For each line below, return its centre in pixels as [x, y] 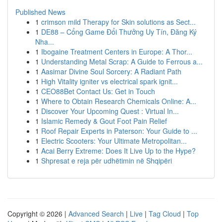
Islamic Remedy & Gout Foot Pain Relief [104, 121]
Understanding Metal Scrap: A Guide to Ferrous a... [122, 61]
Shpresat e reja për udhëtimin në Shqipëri [107, 161]
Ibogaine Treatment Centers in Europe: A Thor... [117, 52]
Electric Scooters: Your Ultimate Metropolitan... [114, 141]
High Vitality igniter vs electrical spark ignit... [110, 81]
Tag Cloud [165, 214]
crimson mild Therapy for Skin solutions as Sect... [118, 22]
